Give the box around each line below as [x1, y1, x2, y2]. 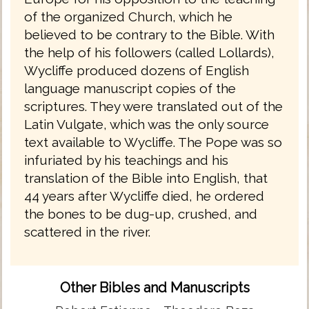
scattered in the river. [24, 223, 150, 239]
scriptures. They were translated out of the [24, 98, 283, 114]
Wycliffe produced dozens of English [24, 62, 249, 78]
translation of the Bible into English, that [24, 170, 268, 186]
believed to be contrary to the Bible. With [24, 26, 275, 42]
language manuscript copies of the [24, 80, 236, 96]
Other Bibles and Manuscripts [59, 279, 250, 296]
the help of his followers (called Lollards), [24, 44, 275, 60]
